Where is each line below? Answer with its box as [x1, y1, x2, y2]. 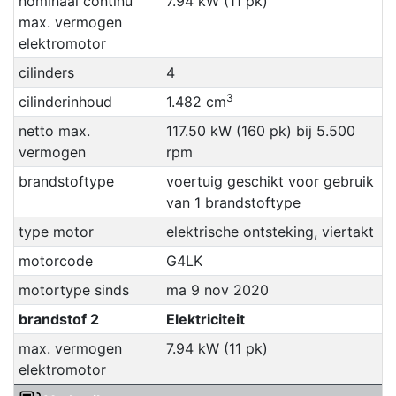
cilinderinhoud [18, 93, 112, 111]
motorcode [18, 252, 93, 270]
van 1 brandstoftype [165, 194, 301, 212]
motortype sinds [18, 281, 129, 300]
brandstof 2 [18, 310, 99, 329]
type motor [18, 223, 94, 241]
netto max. [18, 122, 90, 141]
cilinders [18, 64, 74, 82]
